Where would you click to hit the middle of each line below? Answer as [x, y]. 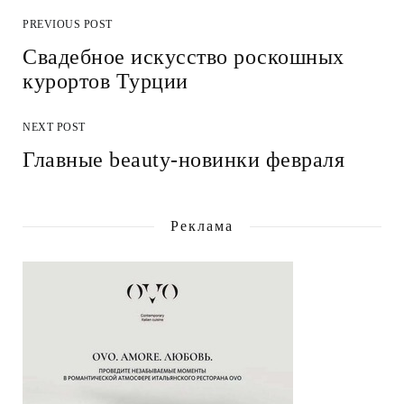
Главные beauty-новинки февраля [184, 160]
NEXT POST [54, 128]
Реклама [202, 226]
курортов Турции [106, 82]
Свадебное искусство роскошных [184, 57]
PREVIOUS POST [68, 25]
